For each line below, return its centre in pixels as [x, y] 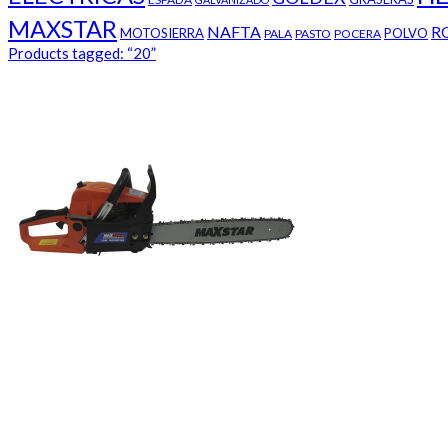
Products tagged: [67, 53]
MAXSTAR [62, 29]
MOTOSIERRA [162, 33]
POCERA [357, 34]
